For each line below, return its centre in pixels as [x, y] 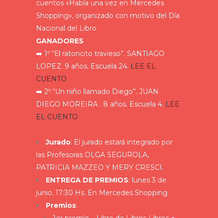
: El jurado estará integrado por [122, 142]
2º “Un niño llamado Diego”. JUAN [100, 92]
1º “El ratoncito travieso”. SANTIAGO [103, 54]
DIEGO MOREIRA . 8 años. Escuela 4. [101, 104]
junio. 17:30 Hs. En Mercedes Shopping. [102, 193]
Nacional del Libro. [67, 28]
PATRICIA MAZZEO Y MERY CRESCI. [100, 168]
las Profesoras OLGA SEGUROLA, [92, 155]
